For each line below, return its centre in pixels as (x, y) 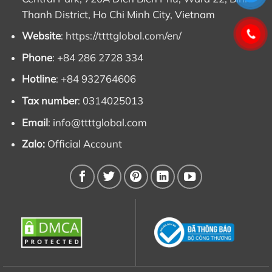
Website (41, 36)
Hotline (39, 79)
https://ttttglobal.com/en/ (123, 36)
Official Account (84, 144)
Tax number (49, 101)
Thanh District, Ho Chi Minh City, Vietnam (118, 14)
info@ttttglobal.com (100, 122)
